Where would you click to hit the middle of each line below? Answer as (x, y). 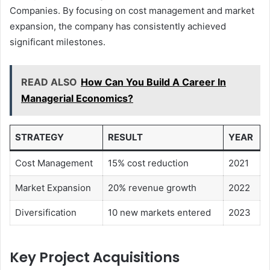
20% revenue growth (152, 187)
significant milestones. (58, 42)
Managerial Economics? (77, 98)
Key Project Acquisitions (95, 258)
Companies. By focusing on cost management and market (132, 10)
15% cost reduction (148, 163)
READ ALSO (49, 82)
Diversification (46, 212)
